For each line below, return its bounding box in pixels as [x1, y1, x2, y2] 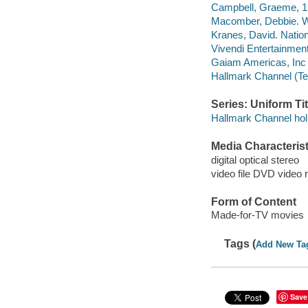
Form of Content [210, 195, 296, 208]
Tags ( [224, 237, 256, 250]
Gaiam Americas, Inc [210, 56, 306, 68]
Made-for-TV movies [210, 209, 304, 221]
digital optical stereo [210, 153, 299, 166]
